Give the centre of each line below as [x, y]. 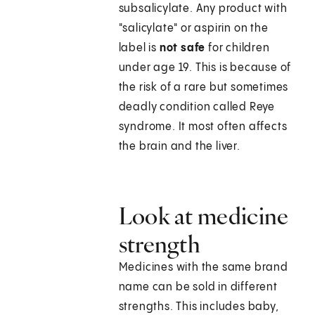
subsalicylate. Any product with [203, 9]
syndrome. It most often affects [203, 127]
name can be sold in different [198, 288]
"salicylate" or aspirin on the [193, 29]
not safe [184, 49]
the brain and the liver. [179, 147]
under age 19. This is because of [205, 68]
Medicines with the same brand [203, 268]
